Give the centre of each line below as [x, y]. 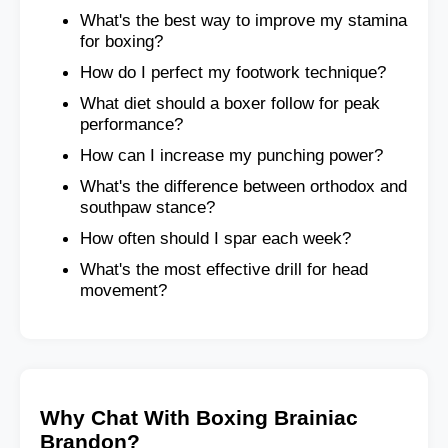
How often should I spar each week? [215, 238]
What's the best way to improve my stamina [243, 20]
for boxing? [121, 41]
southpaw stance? [147, 207]
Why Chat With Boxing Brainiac [199, 417]
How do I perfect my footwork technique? [233, 72]
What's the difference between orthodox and [243, 186]
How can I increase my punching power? [231, 155]
